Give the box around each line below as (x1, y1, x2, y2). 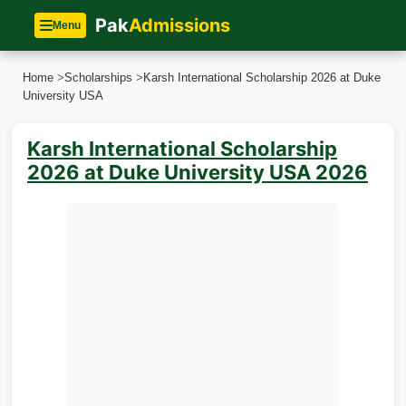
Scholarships (64, 71, 132, 84)
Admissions (129, 14, 230, 36)
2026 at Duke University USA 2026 (27, 160, 368, 184)
